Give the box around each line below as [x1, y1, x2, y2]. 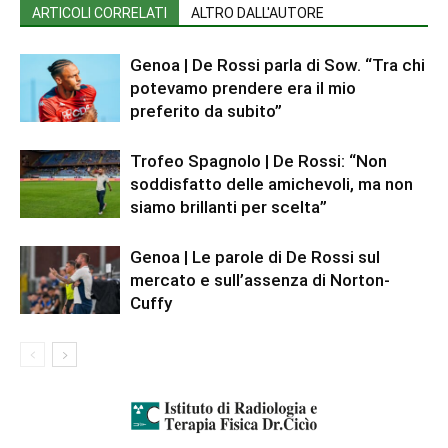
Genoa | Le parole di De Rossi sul [130, 246, 380, 267]
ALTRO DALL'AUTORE [191, 4, 324, 21]
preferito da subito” [130, 100, 282, 121]
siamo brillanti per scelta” [130, 196, 327, 217]
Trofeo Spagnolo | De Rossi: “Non [130, 150, 387, 171]
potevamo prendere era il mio [130, 77, 356, 98]
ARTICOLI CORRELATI [32, 4, 167, 21]
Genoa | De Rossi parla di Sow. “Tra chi [130, 54, 425, 75]
